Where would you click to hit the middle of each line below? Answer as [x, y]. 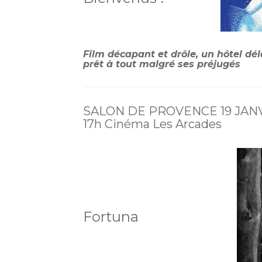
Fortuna [160, 217]
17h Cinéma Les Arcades [152, 124]
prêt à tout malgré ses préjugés [162, 64]
